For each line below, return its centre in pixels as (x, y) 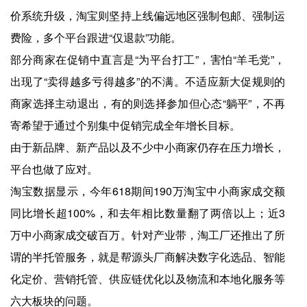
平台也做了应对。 (54, 169)
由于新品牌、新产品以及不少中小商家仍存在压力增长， (148, 147)
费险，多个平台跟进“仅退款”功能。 (96, 38)
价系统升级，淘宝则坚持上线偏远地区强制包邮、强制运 (148, 16)
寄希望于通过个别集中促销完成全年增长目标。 (125, 125)
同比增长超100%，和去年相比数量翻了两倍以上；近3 (148, 213)
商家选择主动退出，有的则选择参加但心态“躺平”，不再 (148, 103)
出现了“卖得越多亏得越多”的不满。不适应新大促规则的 (148, 82)
